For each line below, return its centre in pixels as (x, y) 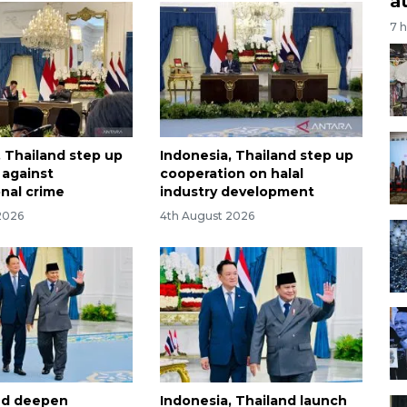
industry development (237, 192)
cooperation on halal (231, 174)
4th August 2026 (207, 215)
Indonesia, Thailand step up (256, 156)
